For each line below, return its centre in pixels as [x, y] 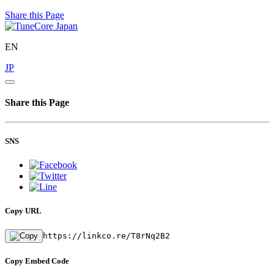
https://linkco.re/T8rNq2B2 [106, 236]
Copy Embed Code [37, 261]
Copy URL [23, 211]
